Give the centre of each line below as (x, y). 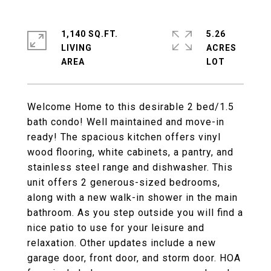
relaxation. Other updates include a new (122, 243)
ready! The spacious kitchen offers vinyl (124, 137)
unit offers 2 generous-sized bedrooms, (124, 182)
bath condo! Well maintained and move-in (126, 122)
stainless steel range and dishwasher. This (130, 167)
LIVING (77, 48)
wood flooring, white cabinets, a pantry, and (130, 152)
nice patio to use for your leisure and (116, 228)
